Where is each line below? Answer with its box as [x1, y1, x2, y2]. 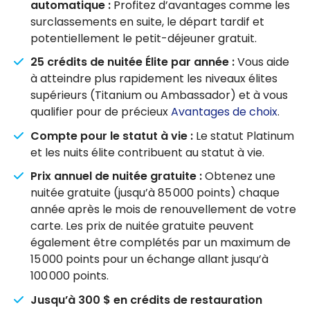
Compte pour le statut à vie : [30, 127, 193, 144]
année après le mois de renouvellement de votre [30, 201, 296, 218]
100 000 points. [30, 268, 109, 284]
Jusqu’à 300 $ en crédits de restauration [30, 291, 262, 308]
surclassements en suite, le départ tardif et [30, 13, 264, 30]
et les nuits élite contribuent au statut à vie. [30, 144, 264, 161]
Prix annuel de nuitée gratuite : [30, 168, 202, 185]
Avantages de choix [171, 104, 277, 120]
